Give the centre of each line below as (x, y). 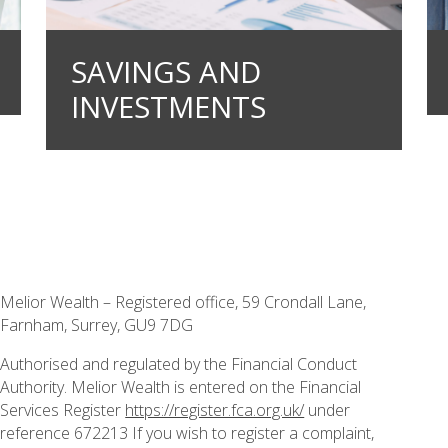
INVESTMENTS (168, 106)
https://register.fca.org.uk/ (215, 409)
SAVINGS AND (165, 71)
